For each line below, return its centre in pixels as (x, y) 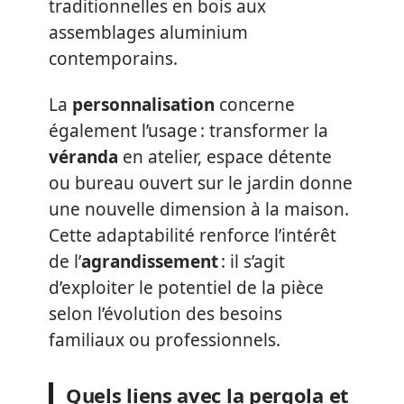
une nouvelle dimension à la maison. (199, 209)
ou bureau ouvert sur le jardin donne (201, 183)
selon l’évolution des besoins (165, 314)
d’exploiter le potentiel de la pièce (186, 288)
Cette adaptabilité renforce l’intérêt (193, 235)
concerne (255, 105)
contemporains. (113, 58)
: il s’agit (252, 262)
